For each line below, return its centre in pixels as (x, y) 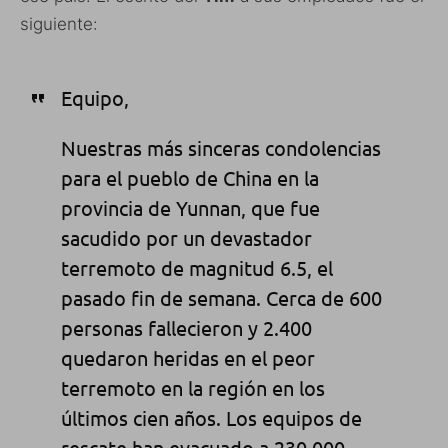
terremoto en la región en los (192, 387)
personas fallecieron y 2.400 (186, 327)
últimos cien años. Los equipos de (211, 417)
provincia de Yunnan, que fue (190, 207)
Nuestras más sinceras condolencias (220, 147)
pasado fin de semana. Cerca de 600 (221, 297)
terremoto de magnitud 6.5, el (196, 267)
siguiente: (59, 23)
